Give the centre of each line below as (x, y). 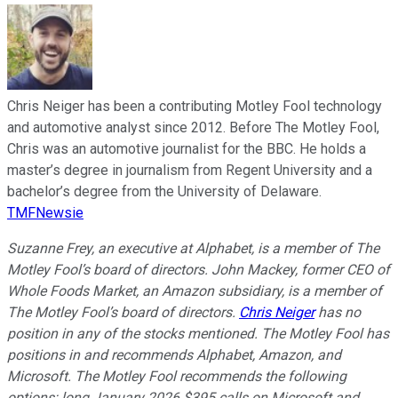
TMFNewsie (45, 212)
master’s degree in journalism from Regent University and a (190, 170)
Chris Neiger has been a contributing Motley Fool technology (195, 106)
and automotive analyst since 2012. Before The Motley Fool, (193, 127)
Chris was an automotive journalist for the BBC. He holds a (187, 148)
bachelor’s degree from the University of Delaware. (164, 191)
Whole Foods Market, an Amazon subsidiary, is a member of (195, 291)
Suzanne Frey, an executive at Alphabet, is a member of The (193, 248)
